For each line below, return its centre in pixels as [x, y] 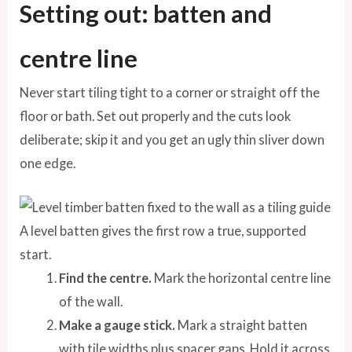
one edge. [48, 163]
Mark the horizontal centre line [241, 278]
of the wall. [90, 302]
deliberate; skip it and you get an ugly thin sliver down [172, 140]
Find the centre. [105, 278]
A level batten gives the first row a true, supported [163, 231]
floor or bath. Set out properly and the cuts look [156, 116]
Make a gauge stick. [117, 325]
